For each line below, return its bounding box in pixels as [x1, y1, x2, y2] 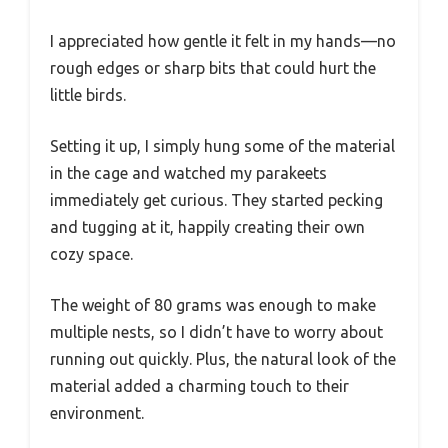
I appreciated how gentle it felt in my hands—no [50, 31, 396, 50]
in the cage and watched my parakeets [50, 163, 327, 182]
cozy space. [50, 244, 133, 263]
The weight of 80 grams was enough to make [50, 295, 376, 314]
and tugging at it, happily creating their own [50, 217, 365, 236]
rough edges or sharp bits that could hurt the [50, 58, 376, 77]
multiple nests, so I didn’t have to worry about [50, 322, 383, 341]
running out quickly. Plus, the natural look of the [50, 349, 396, 368]
